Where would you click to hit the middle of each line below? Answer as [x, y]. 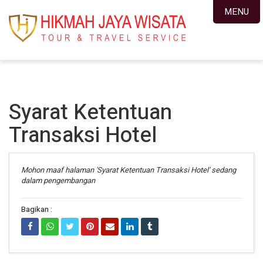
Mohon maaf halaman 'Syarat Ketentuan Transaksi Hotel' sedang [129, 170]
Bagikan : [37, 209]
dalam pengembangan [58, 181]
